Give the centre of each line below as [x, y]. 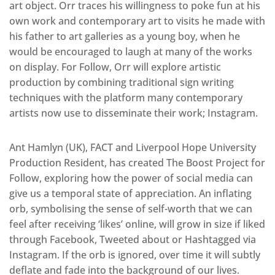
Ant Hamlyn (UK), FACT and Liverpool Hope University [133, 147]
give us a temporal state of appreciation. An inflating [130, 193]
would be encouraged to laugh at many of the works [131, 51]
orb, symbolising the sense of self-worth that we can [131, 208]
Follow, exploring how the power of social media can [131, 178]
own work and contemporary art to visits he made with [137, 21]
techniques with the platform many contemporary [126, 97]
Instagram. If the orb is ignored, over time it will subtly [135, 254]
